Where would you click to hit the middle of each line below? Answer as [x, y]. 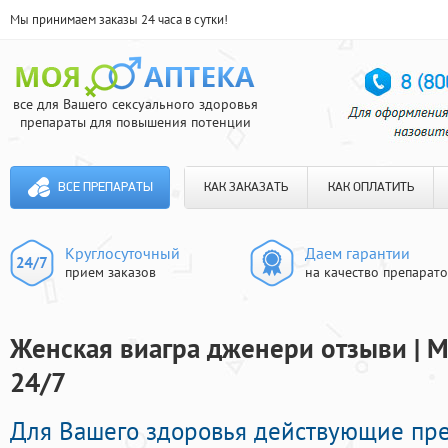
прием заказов [110, 272]
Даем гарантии [357, 253]
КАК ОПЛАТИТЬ [370, 187]
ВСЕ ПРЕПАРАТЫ [105, 187]
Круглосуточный [122, 253]
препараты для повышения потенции [135, 122]
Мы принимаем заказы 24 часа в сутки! [119, 19]
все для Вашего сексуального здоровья [135, 104]
